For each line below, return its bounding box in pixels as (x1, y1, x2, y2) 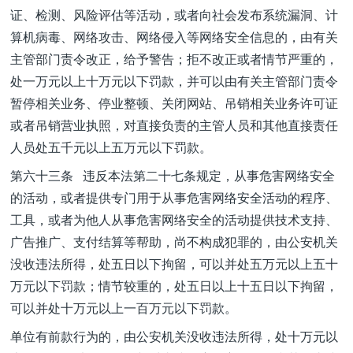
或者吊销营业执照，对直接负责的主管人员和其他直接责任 (10, 116, 338, 134)
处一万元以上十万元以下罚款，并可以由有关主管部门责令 (10, 72, 338, 90)
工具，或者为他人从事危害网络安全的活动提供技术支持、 (10, 210, 338, 229)
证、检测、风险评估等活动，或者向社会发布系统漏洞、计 (10, 6, 338, 24)
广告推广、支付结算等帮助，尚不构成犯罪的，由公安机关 (10, 232, 338, 251)
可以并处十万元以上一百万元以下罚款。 (10, 299, 237, 317)
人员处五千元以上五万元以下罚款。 (10, 138, 212, 156)
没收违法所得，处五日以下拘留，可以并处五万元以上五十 (10, 255, 338, 273)
